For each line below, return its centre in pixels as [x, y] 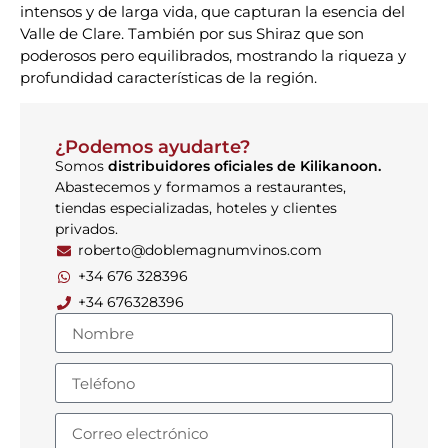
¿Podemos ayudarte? [152, 147]
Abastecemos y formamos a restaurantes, [200, 187]
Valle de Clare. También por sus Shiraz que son [192, 33]
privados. [86, 229]
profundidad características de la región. [168, 77]
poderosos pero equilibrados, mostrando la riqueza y [213, 55]
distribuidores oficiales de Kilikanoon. [242, 166]
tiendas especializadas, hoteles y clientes [196, 208]
